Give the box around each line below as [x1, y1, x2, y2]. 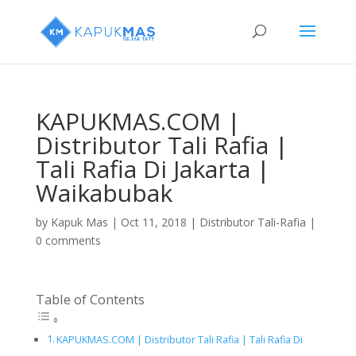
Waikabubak [35, 176, 172, 209]
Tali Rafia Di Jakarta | [35, 153, 270, 185]
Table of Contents [35, 290, 145, 308]
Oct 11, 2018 [120, 215, 187, 230]
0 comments [35, 233, 101, 248]
